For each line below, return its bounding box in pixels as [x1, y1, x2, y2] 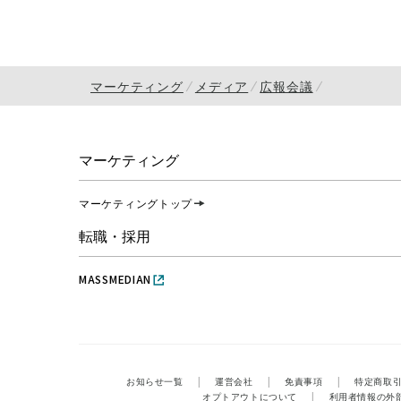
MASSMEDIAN [79, 271, 152, 287]
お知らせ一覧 [126, 374, 183, 388]
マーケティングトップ [79, 195, 193, 211]
